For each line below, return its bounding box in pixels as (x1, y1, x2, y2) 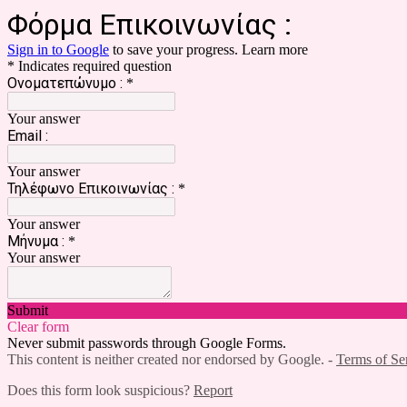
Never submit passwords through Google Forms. (7, 335, 286, 351)
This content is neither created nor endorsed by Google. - (7, 352, 336, 367)
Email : (7, 127, 48, 144)
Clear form (7, 319, 69, 334)
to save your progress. (109, 42, 242, 57)
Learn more (242, 42, 308, 57)
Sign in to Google (7, 42, 109, 57)
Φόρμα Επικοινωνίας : (7, 7, 292, 42)
